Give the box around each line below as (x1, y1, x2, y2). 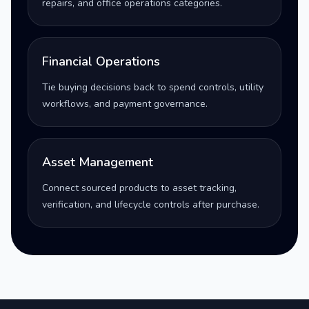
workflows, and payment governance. (42, 97, 208, 110)
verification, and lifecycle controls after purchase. (42, 198, 259, 211)
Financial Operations (42, 53, 160, 70)
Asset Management (42, 154, 153, 170)
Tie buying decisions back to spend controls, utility (42, 81, 263, 94)
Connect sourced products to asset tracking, (42, 181, 237, 195)
